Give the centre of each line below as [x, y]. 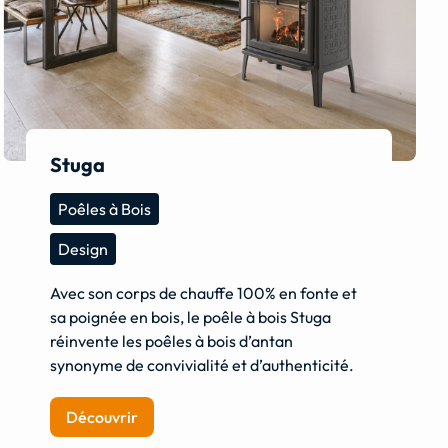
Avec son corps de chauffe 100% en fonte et [204, 293]
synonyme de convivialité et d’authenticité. [202, 365]
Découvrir [102, 417]
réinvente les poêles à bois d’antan [172, 341]
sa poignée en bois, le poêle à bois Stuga [191, 317]
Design [83, 249]
